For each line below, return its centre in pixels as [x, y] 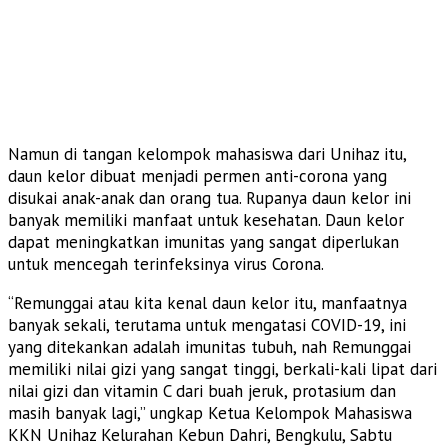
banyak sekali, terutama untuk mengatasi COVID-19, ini [207, 324]
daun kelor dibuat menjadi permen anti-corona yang [197, 175]
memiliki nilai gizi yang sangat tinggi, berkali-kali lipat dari [222, 368]
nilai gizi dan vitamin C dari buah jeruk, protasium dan [202, 390]
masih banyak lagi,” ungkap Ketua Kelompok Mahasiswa [210, 412]
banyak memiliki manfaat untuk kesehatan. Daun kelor [206, 219]
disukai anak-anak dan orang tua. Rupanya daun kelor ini [209, 197]
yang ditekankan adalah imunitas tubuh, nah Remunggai [209, 346]
